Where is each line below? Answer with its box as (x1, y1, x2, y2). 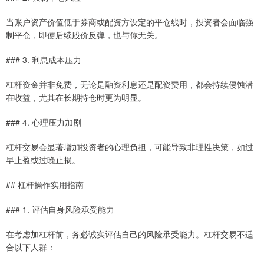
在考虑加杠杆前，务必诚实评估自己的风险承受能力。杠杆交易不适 (6, 228, 253, 240)
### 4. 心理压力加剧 (6, 116, 81, 128)
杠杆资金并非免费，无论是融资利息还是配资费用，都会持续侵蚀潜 (6, 78, 253, 91)
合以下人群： (6, 241, 55, 253)
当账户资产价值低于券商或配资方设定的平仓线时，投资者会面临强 (6, 16, 253, 28)
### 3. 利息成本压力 (6, 54, 81, 66)
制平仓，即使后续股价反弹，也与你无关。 (6, 29, 163, 41)
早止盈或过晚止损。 (6, 154, 80, 166)
